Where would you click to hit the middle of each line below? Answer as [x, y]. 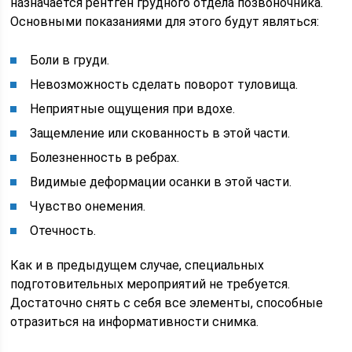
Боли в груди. [70, 60]
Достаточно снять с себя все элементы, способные [167, 303]
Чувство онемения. [88, 207]
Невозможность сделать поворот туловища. [164, 85]
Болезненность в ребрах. [105, 158]
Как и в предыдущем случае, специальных [137, 266]
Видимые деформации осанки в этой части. [161, 182]
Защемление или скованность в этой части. [160, 134]
